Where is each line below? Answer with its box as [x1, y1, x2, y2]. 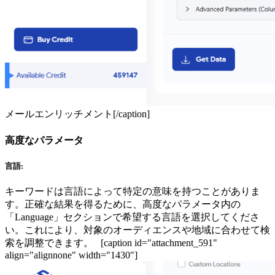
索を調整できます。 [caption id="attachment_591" [5, 237, 217, 248]
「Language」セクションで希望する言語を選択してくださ [5, 211, 260, 222]
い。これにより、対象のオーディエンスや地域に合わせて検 [5, 224, 270, 235]
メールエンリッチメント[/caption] [5, 109, 155, 120]
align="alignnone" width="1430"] [5, 249, 137, 260]
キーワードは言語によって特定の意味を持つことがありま [5, 185, 260, 196]
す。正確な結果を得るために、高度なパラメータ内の [5, 198, 241, 209]
